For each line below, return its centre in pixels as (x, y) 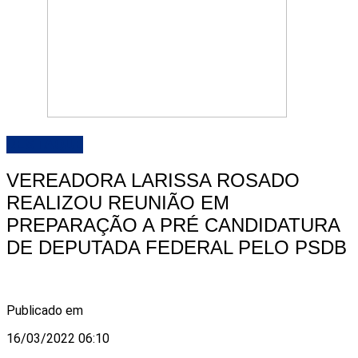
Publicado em (45, 310)
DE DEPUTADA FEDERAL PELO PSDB (177, 248)
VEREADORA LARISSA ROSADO (153, 181)
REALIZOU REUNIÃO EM (118, 203)
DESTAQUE (45, 145)
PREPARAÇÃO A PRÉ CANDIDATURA (173, 225)
